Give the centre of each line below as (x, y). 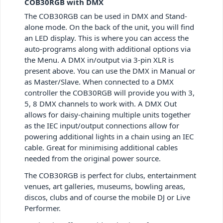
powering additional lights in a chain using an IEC (109, 136)
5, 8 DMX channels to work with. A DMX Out (101, 103)
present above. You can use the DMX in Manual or (110, 70)
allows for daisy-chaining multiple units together (108, 114)
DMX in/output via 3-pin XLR (118, 59)
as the (36, 125)
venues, (39, 186)
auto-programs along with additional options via (108, 49)
